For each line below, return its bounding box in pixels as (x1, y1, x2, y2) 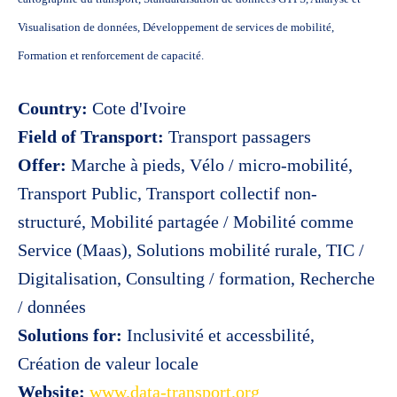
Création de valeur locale (18, 354, 198, 373)
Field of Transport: (18, 127, 164, 146)
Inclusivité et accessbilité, (122, 325, 315, 345)
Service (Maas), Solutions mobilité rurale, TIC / (18, 240, 364, 260)
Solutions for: (18, 325, 122, 345)
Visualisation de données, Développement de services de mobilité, (18, 20, 334, 34)
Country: (18, 98, 88, 118)
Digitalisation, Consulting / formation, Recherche (18, 269, 375, 288)
